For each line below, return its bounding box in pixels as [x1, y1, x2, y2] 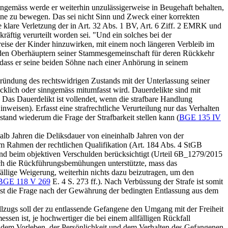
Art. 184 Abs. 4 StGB [132, 140, 202, 149]
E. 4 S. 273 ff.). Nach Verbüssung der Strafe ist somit [50, 177, 223, 186]
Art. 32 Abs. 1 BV [78, 21, 136, 30]
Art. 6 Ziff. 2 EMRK [140, 21, 207, 30]
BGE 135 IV [179, 113, 221, 122]
